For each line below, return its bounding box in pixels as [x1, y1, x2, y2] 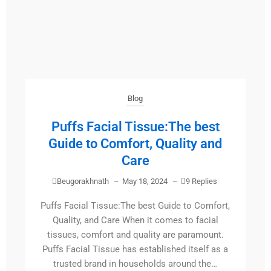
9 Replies [185, 177, 217, 186]
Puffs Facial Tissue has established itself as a [42, 244, 229, 255]
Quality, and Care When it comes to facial [52, 215, 218, 226]
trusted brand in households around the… [53, 258, 218, 270]
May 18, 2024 [122, 177, 168, 186]
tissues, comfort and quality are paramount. [47, 229, 224, 241]
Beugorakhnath [56, 177, 109, 186]
